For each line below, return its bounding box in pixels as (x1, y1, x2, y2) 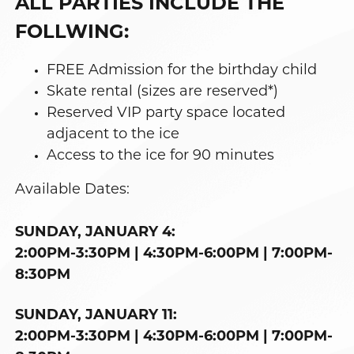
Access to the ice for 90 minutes (47, 149, 275, 164)
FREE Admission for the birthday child (47, 63, 318, 78)
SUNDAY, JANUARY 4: (15, 225, 176, 240)
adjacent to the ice (47, 127, 180, 142)
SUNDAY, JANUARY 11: (15, 308, 178, 323)
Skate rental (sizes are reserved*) (47, 85, 279, 100)
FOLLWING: (15, 24, 130, 43)
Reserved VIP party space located (47, 106, 286, 121)
